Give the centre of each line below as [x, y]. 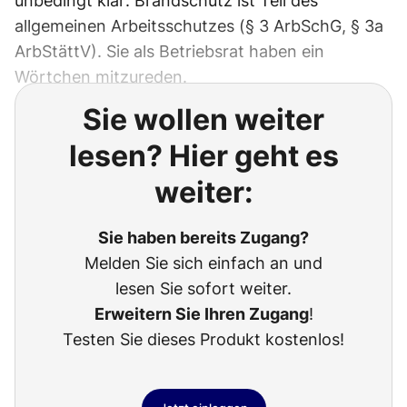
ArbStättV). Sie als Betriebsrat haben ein [169, 52]
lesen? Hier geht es [203, 156]
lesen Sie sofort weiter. [203, 289]
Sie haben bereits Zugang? [203, 238]
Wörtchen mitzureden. [101, 77]
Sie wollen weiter [203, 120]
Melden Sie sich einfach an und [203, 263]
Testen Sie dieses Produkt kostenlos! [203, 340]
